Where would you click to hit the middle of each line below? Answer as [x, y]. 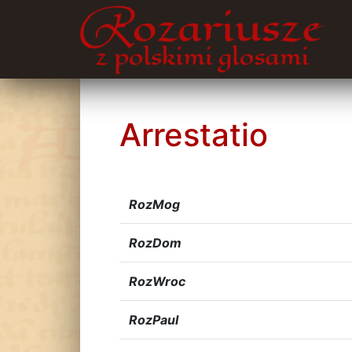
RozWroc [157, 281]
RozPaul [154, 320]
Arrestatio [194, 135]
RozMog [154, 204]
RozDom [155, 243]
